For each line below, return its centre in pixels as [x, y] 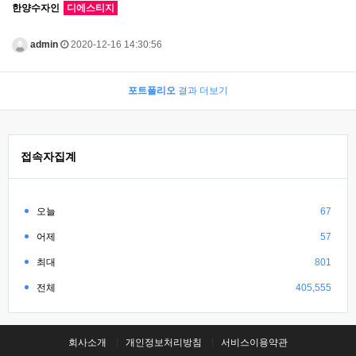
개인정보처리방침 [164, 342]
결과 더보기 [202, 90]
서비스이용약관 [254, 342]
